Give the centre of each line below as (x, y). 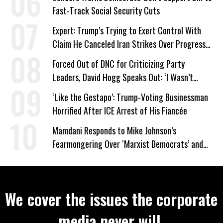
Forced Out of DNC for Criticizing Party (118, 64)
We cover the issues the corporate (111, 199)
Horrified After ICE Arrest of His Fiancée (120, 111)
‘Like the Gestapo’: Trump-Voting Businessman (130, 97)
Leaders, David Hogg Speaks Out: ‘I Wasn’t (123, 77)
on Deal (64, 57)
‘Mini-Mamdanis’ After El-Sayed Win (112, 157)
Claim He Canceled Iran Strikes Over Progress (129, 44)
